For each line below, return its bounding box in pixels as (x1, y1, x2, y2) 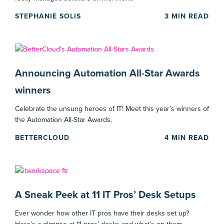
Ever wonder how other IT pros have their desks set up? (15, 209, 189, 218)
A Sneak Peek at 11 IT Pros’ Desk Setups (15, 189, 196, 201)
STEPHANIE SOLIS (15, 12, 81, 21)
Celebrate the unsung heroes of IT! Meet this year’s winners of (15, 104, 209, 113)
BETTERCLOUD (15, 133, 69, 142)
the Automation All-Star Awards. (15, 115, 112, 124)
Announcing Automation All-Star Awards (15, 67, 200, 80)
